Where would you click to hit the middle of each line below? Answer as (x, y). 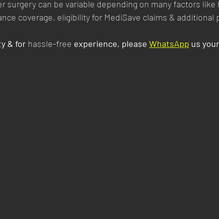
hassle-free (50, 44)
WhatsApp (169, 44)
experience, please (110, 44)
